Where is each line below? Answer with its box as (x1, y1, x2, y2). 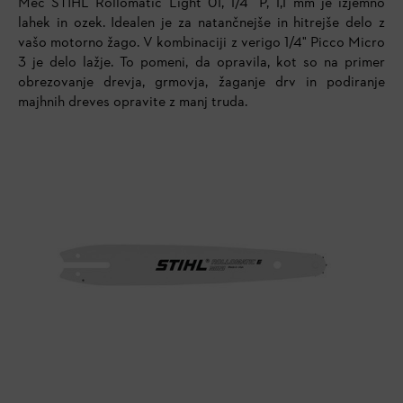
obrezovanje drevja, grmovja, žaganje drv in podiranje (18, 73, 385, 94)
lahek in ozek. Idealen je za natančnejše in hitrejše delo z (18, 13, 385, 34)
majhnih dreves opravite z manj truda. (18, 93, 247, 113)
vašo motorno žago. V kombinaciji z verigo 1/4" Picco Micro (18, 33, 385, 54)
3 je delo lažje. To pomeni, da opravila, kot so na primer (18, 53, 385, 74)
